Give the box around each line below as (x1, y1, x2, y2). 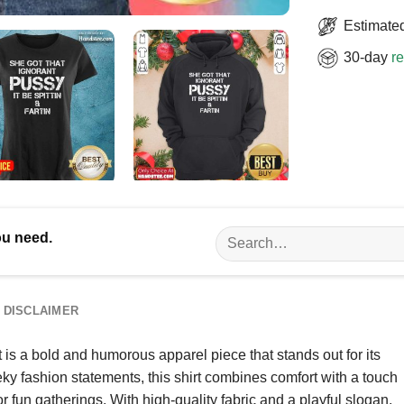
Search (215, 227, 257, 243)
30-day (344, 49, 391, 65)
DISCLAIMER (3, 303, 79, 317)
